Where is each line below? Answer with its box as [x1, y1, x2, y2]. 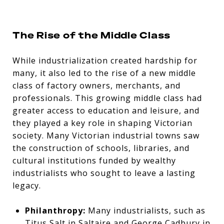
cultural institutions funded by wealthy [12, 154, 176, 166]
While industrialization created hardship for [12, 54, 197, 66]
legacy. [12, 179, 41, 191]
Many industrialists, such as [85, 204, 205, 216]
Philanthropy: [24, 204, 85, 216]
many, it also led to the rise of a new [12, 67, 166, 78]
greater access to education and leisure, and [12, 104, 199, 116]
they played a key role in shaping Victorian [12, 117, 192, 128]
